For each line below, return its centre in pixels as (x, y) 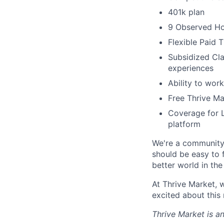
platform (184, 124)
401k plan (186, 12)
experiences (191, 68)
